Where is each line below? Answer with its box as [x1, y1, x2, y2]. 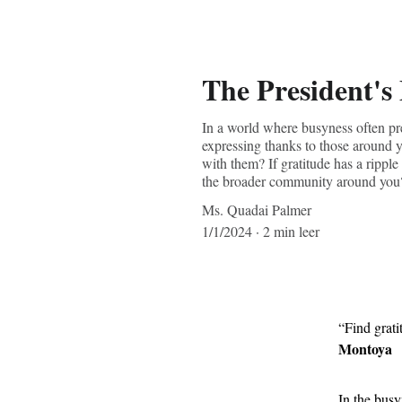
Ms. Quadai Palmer [202, 200, 311, 219]
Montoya [338, 338, 392, 359]
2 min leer [263, 222, 319, 240]
